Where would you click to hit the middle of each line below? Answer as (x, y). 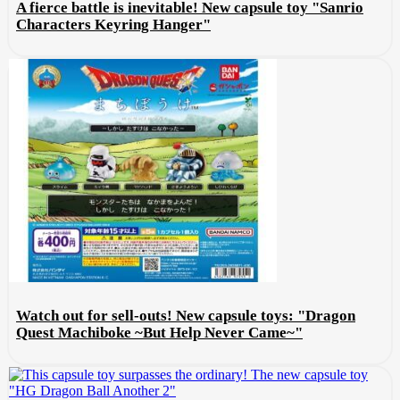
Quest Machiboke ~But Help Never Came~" (159, 333)
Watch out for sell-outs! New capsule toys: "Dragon (186, 316)
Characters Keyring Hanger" (113, 24)
